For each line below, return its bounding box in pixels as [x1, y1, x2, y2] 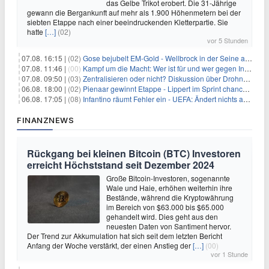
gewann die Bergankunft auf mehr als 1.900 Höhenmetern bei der [27, 7, 241, 17]
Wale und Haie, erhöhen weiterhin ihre [106, 182, 232, 193]
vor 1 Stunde [211, 249, 248, 259]
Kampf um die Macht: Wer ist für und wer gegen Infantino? [83, 62, 244, 73]
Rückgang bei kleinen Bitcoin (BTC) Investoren [27, 146, 241, 160]
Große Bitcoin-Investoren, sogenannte [106, 172, 230, 183]
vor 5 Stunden [207, 35, 248, 45]
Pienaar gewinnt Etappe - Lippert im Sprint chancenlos [83, 83, 243, 94]
